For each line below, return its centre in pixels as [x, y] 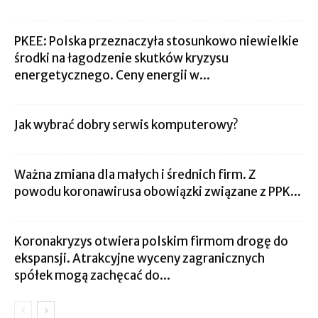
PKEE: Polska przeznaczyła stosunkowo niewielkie [157, 41]
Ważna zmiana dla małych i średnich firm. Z [135, 175]
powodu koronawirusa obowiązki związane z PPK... [158, 192]
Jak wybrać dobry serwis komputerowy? [126, 125]
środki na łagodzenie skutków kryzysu [121, 58]
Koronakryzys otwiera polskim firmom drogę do [151, 241]
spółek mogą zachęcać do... [92, 275]
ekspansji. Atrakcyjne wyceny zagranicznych [139, 258]
